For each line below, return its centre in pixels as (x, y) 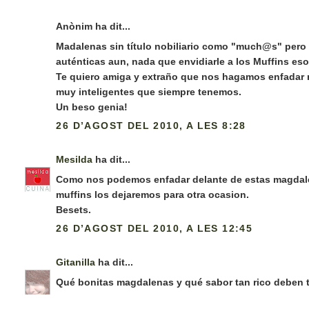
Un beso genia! (92, 107)
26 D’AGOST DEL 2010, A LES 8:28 (151, 126)
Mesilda (74, 160)
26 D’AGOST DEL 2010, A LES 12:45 (154, 229)
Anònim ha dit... (93, 27)
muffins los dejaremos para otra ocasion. (153, 195)
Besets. (74, 210)
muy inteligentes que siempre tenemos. (149, 92)
